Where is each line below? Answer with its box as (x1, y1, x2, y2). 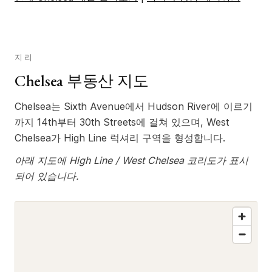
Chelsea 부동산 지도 (15, 70, 149, 91)
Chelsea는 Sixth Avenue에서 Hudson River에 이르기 (15, 100, 253, 112)
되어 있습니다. (15, 169, 79, 182)
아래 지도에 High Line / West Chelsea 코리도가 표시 (15, 154, 248, 166)
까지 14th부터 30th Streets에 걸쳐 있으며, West (15, 115, 229, 128)
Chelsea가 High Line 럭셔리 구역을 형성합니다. (15, 131, 225, 144)
